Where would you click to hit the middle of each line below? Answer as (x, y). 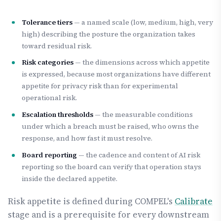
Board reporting (49, 155)
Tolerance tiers (47, 22)
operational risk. (49, 98)
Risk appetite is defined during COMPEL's (91, 201)
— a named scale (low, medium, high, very (143, 22)
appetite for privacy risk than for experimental (100, 86)
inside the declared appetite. (70, 178)
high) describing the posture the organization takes (109, 34)
